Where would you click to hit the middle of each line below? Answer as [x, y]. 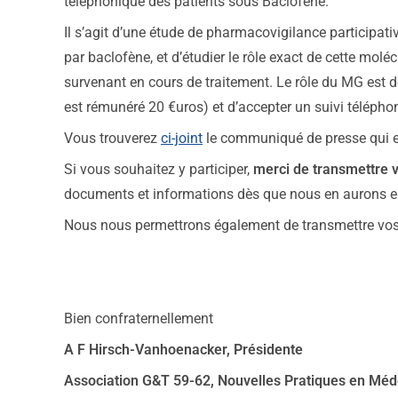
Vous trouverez [112, 138]
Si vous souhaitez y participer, [159, 169]
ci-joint [182, 138]
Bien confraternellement [139, 318]
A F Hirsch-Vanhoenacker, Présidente [183, 350]
